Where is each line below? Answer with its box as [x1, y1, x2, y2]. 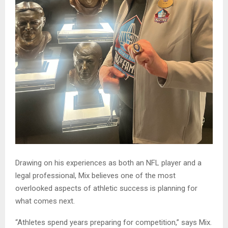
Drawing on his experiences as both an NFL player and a [15, 158, 202, 167]
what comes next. [15, 196, 75, 206]
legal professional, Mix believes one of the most [15, 170, 176, 180]
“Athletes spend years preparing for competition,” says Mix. [15, 217, 212, 227]
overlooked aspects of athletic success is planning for [15, 183, 197, 193]
